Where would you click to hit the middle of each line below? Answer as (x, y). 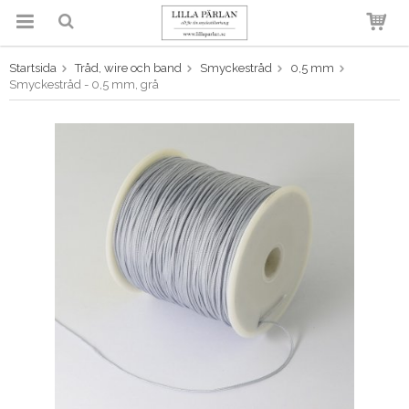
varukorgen (203, 87)
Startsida (33, 68)
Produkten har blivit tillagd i (204, 76)
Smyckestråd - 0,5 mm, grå (84, 84)
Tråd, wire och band (128, 68)
